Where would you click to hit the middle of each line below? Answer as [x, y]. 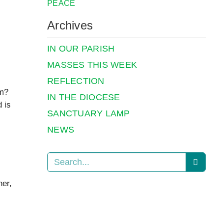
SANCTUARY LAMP [89, 113]
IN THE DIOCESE [84, 97]
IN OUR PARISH [81, 49]
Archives [70, 25]
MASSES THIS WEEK [92, 65]
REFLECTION [76, 81]
